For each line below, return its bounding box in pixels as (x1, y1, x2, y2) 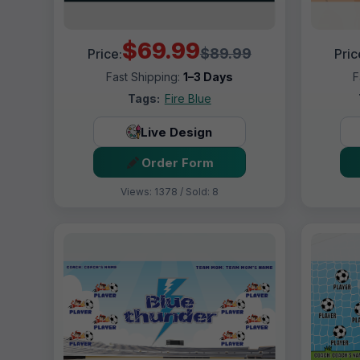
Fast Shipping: (105, 70, 183, 84)
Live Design (141, 124, 213, 140)
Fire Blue (164, 92, 211, 106)
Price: (87, 46, 122, 63)
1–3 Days (182, 70, 233, 84)
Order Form (141, 154, 215, 170)
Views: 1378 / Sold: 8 (120, 186, 219, 198)
